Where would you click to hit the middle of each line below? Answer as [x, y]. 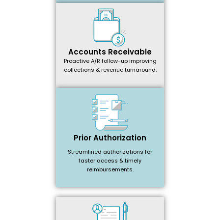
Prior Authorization [110, 137]
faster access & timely [110, 160]
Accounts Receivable [110, 52]
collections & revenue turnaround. [110, 70]
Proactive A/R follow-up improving [110, 61]
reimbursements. [110, 169]
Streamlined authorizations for [110, 151]
